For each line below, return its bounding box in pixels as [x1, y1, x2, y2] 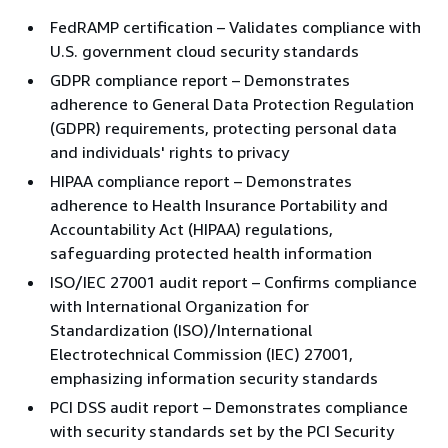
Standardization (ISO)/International [50, 320, 312, 340]
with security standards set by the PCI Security [50, 421, 394, 441]
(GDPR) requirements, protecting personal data [50, 118, 397, 138]
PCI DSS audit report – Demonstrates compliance [50, 397, 408, 417]
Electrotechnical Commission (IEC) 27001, [50, 344, 353, 364]
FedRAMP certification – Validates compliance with [50, 17, 421, 37]
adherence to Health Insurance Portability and [50, 195, 388, 215]
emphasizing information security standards [50, 368, 378, 388]
